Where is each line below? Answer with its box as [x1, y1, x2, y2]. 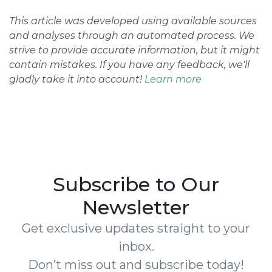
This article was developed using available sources [9, 15, 257, 27]
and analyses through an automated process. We [9, 30, 254, 41]
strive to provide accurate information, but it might [9, 44, 260, 56]
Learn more [144, 73, 202, 85]
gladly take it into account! [9, 73, 144, 85]
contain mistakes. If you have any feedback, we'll [9, 59, 250, 70]
